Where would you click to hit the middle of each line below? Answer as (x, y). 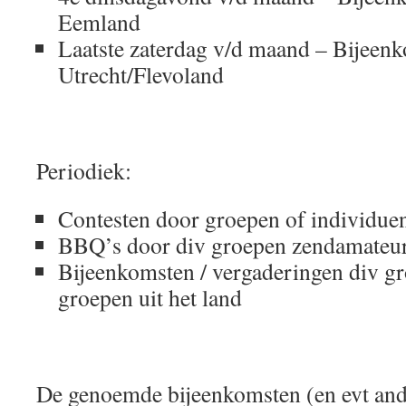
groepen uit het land (150, 297)
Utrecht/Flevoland (141, 74)
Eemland (99, 22)
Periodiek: (84, 170)
